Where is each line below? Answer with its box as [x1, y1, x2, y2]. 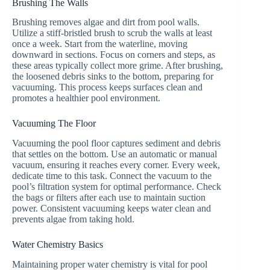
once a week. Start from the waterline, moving [12, 39, 187, 49]
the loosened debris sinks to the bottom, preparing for [12, 71, 213, 82]
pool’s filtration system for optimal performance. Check [12, 181, 221, 192]
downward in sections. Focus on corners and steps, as [12, 49, 215, 60]
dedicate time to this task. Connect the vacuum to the [12, 171, 212, 181]
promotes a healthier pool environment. [12, 93, 160, 104]
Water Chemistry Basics [12, 239, 103, 250]
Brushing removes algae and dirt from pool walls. [12, 17, 199, 28]
